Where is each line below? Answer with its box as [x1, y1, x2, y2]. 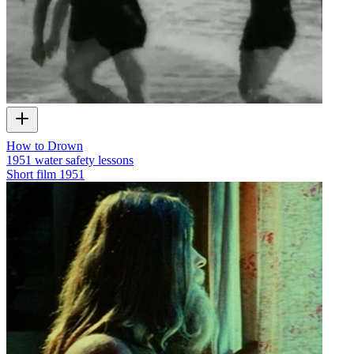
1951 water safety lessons [6, 153, 134, 168]
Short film [6, 168, 56, 182]
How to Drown [6, 139, 83, 153]
